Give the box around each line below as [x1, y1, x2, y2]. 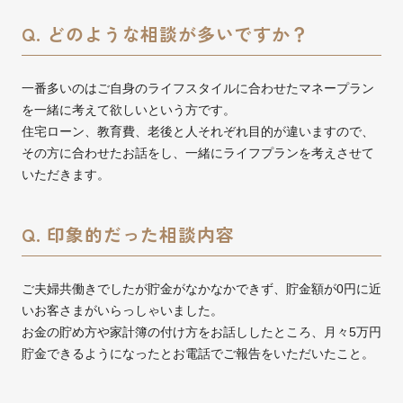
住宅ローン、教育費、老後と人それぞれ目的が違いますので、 [22, 124, 374, 139]
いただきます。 [22, 167, 110, 182]
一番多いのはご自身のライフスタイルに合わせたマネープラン [22, 81, 374, 95]
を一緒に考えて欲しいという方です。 [22, 103, 236, 117]
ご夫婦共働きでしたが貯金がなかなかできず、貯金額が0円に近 [22, 282, 381, 296]
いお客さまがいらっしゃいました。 [22, 303, 223, 318]
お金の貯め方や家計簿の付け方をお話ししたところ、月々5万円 [22, 325, 381, 339]
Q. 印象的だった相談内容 [22, 221, 235, 247]
